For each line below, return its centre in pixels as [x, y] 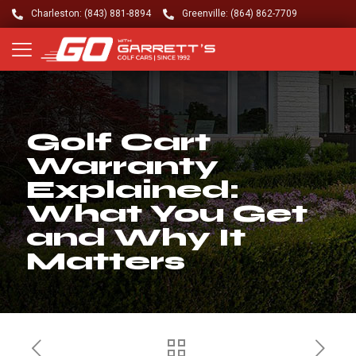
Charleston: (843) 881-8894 [91, 14]
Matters [106, 261]
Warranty [122, 166]
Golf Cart [118, 142]
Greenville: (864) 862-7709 [240, 14]
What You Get [167, 214]
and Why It [136, 238]
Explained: [132, 190]
